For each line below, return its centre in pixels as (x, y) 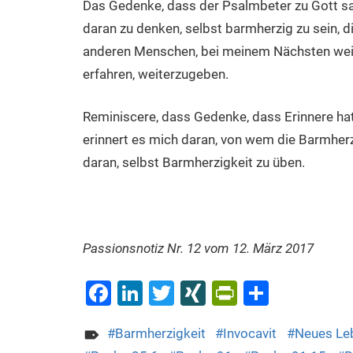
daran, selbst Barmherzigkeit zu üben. (193, 163)
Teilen (302, 293)
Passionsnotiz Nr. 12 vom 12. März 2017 (198, 249)
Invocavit (250, 333)
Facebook (165, 293)
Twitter (212, 293)
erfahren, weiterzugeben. (155, 74)
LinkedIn (190, 293)
